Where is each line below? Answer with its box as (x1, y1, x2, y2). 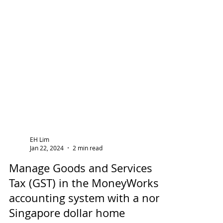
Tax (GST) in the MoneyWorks (9, 198, 159, 213)
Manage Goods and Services (9, 183, 152, 198)
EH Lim (30, 157, 49, 166)
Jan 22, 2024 (30, 166, 64, 174)
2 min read (73, 166, 103, 174)
